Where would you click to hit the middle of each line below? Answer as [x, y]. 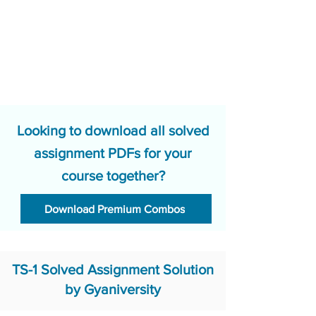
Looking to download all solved [113, 130]
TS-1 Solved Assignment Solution [113, 269]
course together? [113, 176]
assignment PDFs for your [113, 153]
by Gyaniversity [113, 289]
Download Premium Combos [115, 209]
